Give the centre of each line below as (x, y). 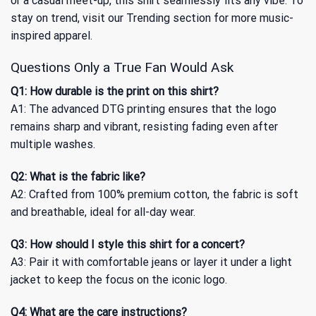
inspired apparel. (51, 35)
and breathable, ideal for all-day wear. (103, 212)
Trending (148, 18)
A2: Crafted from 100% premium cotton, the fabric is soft (154, 194)
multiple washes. (53, 145)
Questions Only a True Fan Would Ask (122, 67)
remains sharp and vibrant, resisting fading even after (144, 127)
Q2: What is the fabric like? (78, 176)
